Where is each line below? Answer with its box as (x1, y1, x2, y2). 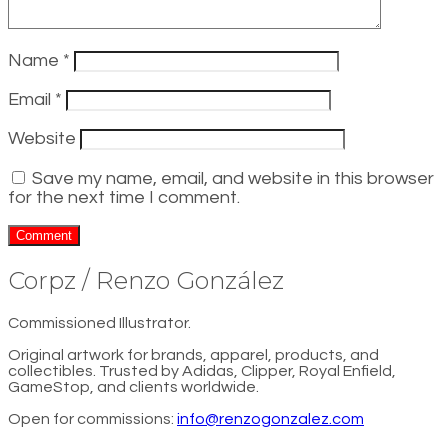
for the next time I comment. (8, 187, 240, 207)
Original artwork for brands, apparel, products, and (8, 346, 379, 363)
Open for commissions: (8, 410, 177, 427)
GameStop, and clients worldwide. (8, 378, 259, 395)
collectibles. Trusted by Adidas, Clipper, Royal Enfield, (8, 362, 396, 379)
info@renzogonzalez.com (177, 410, 364, 427)
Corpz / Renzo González (8, 265, 284, 295)
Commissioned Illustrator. (8, 314, 191, 331)
